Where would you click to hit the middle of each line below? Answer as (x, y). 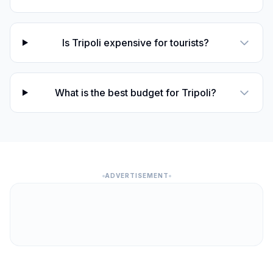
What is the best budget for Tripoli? (135, 93)
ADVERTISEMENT (136, 175)
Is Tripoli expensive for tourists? (135, 43)
